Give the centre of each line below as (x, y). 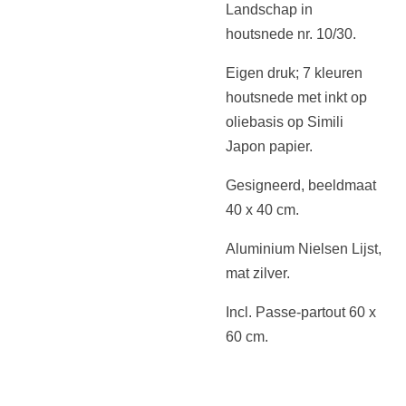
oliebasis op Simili (285, 122)
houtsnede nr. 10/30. (291, 34)
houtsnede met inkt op (296, 97)
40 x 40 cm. (262, 210)
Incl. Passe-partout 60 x (301, 312)
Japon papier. (269, 146)
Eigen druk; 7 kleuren (294, 73)
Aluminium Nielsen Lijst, (304, 249)
